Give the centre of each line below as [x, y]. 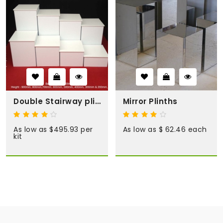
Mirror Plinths [150, 101]
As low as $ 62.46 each [165, 129]
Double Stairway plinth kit [98, 101]
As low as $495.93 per [53, 129]
